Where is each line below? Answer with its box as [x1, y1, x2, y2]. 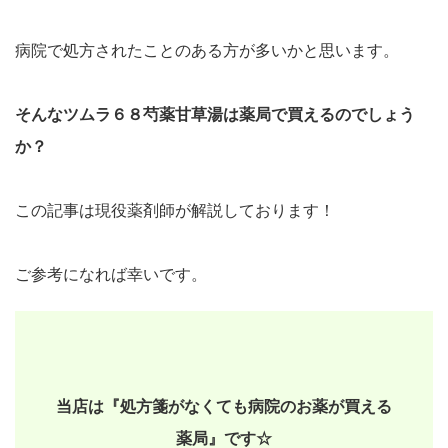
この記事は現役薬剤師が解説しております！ [15, 202, 335, 219]
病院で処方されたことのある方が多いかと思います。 [15, 42, 399, 59]
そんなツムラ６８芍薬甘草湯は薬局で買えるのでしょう [15, 106, 415, 123]
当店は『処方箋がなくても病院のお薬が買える [56, 398, 392, 415]
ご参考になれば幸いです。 [15, 266, 207, 283]
